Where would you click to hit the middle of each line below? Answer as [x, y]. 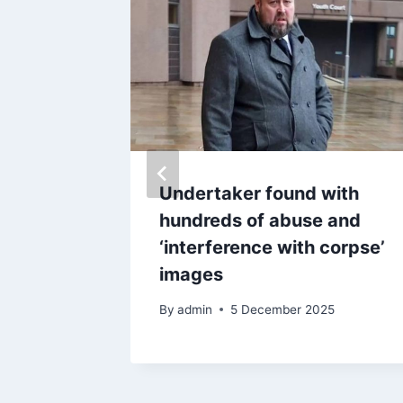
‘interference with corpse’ [272, 248]
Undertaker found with [259, 194]
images [191, 275]
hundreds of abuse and [260, 221]
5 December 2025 [283, 309]
